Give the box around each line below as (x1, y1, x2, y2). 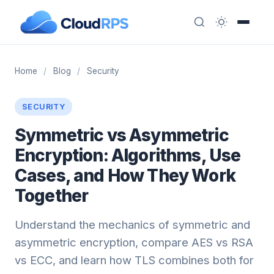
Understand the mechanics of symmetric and (15, 218, 250, 231)
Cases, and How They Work (15, 165, 235, 186)
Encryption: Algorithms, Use (15, 145, 241, 166)
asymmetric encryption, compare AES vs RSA (15, 235, 253, 249)
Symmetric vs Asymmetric (15, 125, 229, 146)
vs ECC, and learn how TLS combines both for (15, 253, 254, 267)
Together (15, 185, 89, 206)
